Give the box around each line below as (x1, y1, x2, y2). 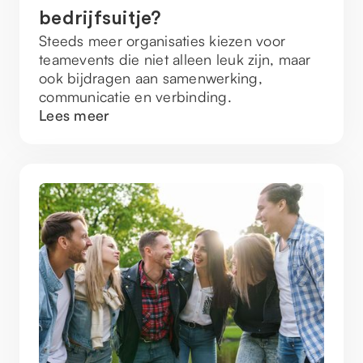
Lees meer (39, 106, 110, 124)
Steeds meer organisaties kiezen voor (39, 32, 285, 49)
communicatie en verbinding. (39, 88, 232, 105)
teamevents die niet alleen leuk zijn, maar (39, 50, 311, 68)
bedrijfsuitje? (39, 9, 162, 28)
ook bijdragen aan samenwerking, (39, 69, 263, 87)
